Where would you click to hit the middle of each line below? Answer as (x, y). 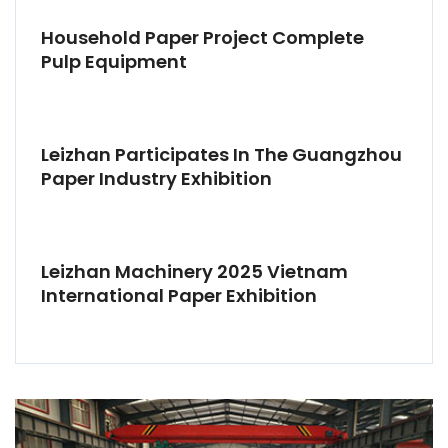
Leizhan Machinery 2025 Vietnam (194, 272)
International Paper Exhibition (179, 296)
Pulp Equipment (114, 62)
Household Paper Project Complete (202, 38)
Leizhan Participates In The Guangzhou (221, 155)
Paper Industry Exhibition (156, 179)
